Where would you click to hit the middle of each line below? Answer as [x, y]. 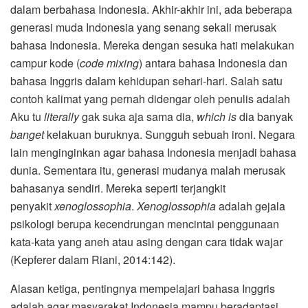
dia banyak [265, 117]
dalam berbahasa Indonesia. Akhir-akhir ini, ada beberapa [151, 10]
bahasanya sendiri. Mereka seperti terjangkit [118, 188]
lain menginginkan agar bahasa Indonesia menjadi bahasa [153, 153]
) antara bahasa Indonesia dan [213, 63]
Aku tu [26, 117]
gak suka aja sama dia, [138, 117]
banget [27, 135]
